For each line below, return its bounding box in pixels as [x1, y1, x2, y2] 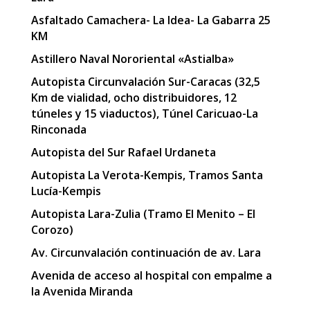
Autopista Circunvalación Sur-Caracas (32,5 [30, 73, 260, 89]
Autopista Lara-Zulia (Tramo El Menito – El [30, 206, 255, 221]
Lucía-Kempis [30, 183, 101, 199]
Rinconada [30, 121, 86, 137]
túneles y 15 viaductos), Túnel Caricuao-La [30, 105, 258, 121]
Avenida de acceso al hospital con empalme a [30, 267, 272, 283]
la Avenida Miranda [30, 283, 133, 299]
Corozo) [30, 221, 73, 237]
